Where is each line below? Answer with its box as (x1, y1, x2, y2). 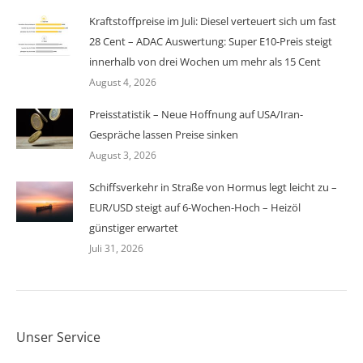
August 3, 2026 (89, 148, 156, 163)
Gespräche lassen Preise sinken (89, 127, 238, 143)
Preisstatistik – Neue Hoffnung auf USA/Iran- (89, 107, 303, 122)
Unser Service (16, 328, 100, 347)
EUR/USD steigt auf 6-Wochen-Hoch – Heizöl (89, 200, 301, 216)
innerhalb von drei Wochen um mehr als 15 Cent (89, 54, 321, 70)
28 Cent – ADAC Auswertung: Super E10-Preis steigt (89, 34, 332, 49)
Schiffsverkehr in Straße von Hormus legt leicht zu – (89, 180, 337, 195)
